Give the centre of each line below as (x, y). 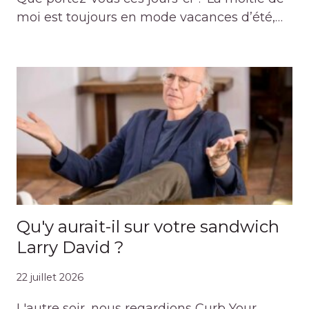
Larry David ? (70, 247)
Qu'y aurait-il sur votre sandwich (148, 226)
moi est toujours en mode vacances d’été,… (150, 17)
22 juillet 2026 (50, 278)
